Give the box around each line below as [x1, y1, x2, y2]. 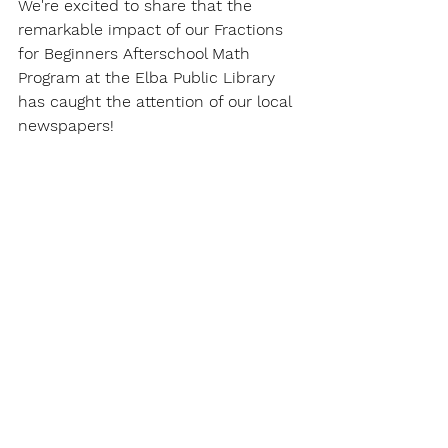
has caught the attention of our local [18, 92, 296, 111]
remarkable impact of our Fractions [18, 20, 288, 39]
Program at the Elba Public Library [18, 68, 280, 87]
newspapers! [18, 116, 114, 135]
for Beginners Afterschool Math [18, 44, 255, 63]
